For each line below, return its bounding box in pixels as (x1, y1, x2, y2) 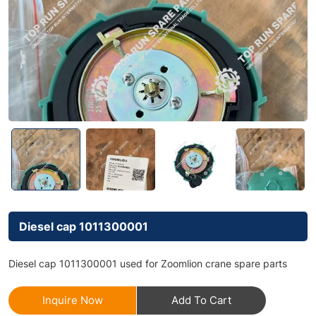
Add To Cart (171, 293, 231, 308)
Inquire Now (42, 293, 103, 308)
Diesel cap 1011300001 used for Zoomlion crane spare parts (8, 257, 287, 271)
